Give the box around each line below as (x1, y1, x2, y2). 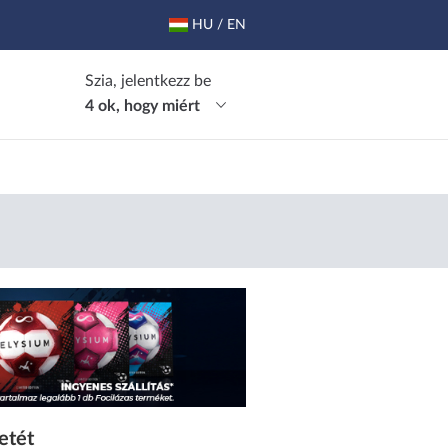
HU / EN (188, 18, 246, 32)
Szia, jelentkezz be (85, 73, 211, 89)
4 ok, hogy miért (85, 98, 216, 114)
